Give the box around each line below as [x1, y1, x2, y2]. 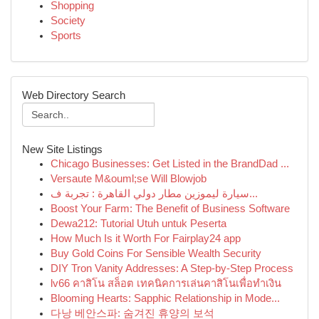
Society [51, 15, 85, 26]
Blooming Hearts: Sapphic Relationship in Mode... [51, 293, 280, 304]
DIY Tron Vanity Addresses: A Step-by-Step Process [51, 263, 293, 274]
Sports [51, 30, 81, 41]
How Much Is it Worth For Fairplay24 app [51, 233, 241, 244]
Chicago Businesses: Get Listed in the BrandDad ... [51, 158, 289, 169]
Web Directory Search [22, 89, 125, 101]
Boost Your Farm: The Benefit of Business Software [51, 203, 290, 214]
